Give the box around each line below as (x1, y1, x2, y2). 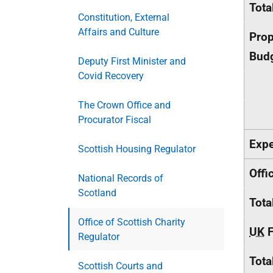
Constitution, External (78, 12, 169, 23)
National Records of (78, 172, 163, 184)
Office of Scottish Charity (78, 216, 185, 228)
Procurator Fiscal (78, 114, 151, 126)
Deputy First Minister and (78, 55, 186, 67)
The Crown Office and (78, 99, 171, 111)
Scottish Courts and (78, 260, 163, 272)
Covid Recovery (78, 70, 144, 82)
